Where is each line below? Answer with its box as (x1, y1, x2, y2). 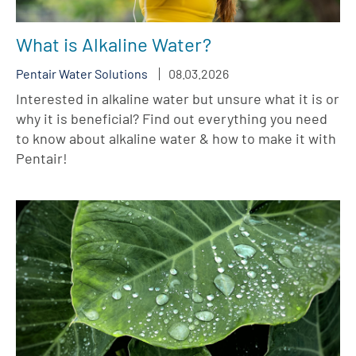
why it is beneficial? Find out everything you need (16, 110, 327, 128)
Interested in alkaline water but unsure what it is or (16, 90, 339, 108)
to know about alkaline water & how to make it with (16, 130, 336, 148)
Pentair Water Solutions (16, 66, 148, 82)
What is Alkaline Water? (16, 33, 211, 56)
